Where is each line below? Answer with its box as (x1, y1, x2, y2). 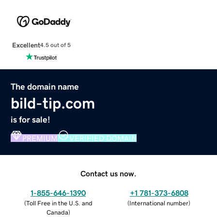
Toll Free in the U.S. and (26, 200, 93, 206)
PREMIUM (22, 134, 58, 142)
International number (129, 200, 188, 206)
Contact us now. (80, 169, 137, 177)
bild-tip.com (11, 95, 95, 111)
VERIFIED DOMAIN (69, 134, 137, 142)
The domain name (11, 82, 79, 91)
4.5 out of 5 (40, 42, 71, 48)
